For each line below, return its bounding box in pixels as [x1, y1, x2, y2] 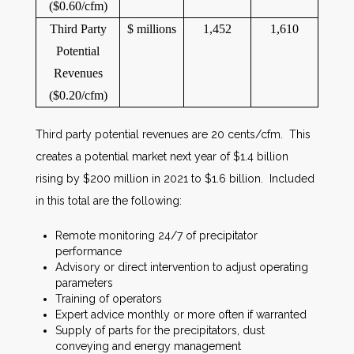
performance [55, 245, 122, 258]
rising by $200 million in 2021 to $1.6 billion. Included [36, 172, 314, 185]
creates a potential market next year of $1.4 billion [36, 150, 288, 163]
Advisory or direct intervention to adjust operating [55, 261, 308, 273]
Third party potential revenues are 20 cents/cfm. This [36, 128, 311, 141]
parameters [55, 277, 113, 289]
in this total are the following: [36, 194, 182, 207]
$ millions [127, 22, 176, 36]
